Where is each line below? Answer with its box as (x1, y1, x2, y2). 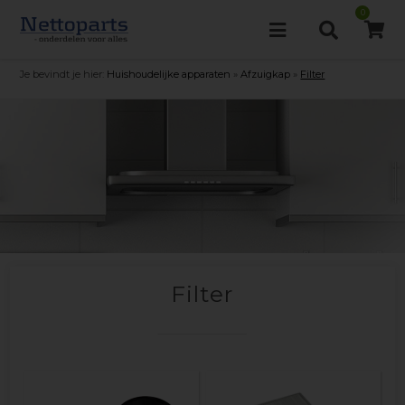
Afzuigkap (240, 68, 291, 80)
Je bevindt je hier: (20, 68, 105, 80)
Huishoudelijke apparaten (107, 68, 231, 80)
